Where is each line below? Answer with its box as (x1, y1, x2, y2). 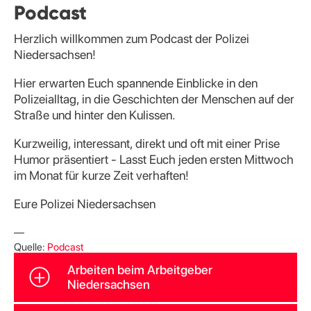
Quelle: (14, 241, 47, 253)
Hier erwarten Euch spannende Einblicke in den (14, 76, 258, 90)
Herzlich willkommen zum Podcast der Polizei (14, 31, 249, 46)
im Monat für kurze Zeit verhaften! (14, 168, 189, 183)
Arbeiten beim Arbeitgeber (67, 262, 212, 278)
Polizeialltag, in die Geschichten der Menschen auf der (14, 92, 294, 106)
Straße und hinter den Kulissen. (14, 108, 176, 122)
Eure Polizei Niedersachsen (14, 196, 155, 211)
